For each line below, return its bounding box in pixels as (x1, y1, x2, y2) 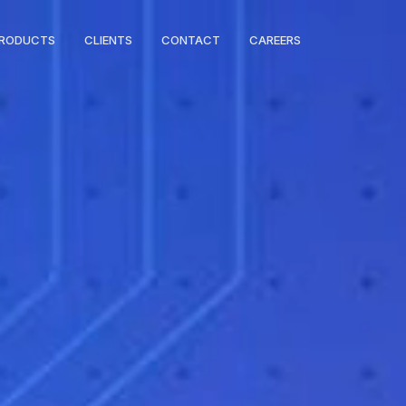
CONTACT (161, 33, 220, 47)
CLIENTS (84, 33, 132, 47)
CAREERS (249, 33, 301, 47)
